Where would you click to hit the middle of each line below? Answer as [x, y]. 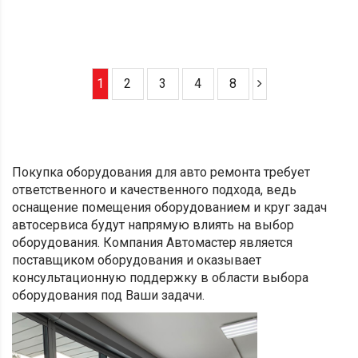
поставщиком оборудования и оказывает [137, 260]
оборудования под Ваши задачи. [108, 295]
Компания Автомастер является [198, 243]
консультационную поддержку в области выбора [160, 278]
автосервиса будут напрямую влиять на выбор [153, 225]
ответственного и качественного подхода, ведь [154, 190]
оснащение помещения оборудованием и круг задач [169, 207]
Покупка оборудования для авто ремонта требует [161, 172]
